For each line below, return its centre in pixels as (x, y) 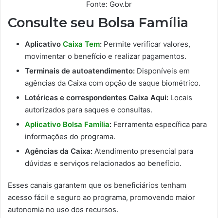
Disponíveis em (162, 71)
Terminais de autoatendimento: (80, 71)
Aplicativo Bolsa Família (67, 124)
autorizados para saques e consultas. (89, 110)
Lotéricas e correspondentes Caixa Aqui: (97, 98)
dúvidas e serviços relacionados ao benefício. (103, 163)
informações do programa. (70, 136)
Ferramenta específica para (159, 124)
